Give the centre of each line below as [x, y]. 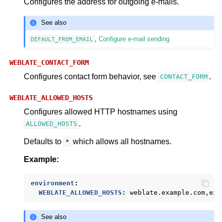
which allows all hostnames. [121, 141]
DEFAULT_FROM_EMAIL [62, 39]
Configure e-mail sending [134, 39]
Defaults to [44, 141]
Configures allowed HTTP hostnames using [101, 111]
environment [53, 183]
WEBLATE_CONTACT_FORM [49, 62]
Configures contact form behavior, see [91, 76]
